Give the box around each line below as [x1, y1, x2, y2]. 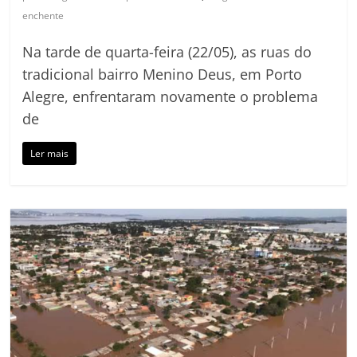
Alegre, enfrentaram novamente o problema [22, 87, 319, 107]
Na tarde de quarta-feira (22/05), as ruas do [22, 42, 312, 62]
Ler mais [30, 147, 69, 161]
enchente [22, 9, 65, 23]
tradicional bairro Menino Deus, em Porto [22, 65, 303, 84]
